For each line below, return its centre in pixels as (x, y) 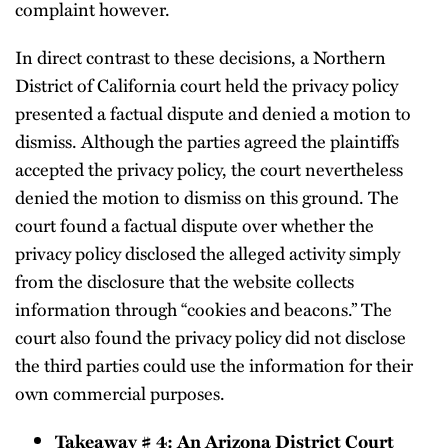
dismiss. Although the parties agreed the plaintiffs (207, 140)
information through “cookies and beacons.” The (203, 308)
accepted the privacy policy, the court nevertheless (209, 168)
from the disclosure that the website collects (184, 280)
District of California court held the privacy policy (206, 84)
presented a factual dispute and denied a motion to (213, 112)
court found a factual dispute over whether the (194, 224)
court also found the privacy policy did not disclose (210, 336)
